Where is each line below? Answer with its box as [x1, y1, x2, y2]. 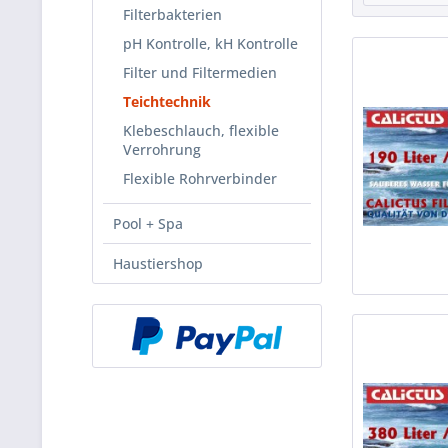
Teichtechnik [123, 92, 211, 111]
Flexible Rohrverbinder [123, 169, 277, 188]
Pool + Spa [113, 214, 183, 233]
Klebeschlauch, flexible [123, 121, 279, 140]
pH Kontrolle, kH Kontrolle [123, 34, 298, 53]
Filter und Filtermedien [123, 63, 277, 82]
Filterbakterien [123, 5, 222, 24]
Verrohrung [123, 140, 201, 159]
